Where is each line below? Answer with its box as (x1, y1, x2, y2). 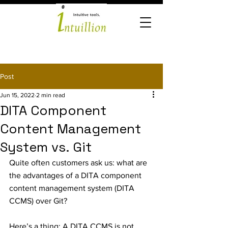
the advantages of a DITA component (9, 171, 144, 180)
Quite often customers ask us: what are (9, 158, 149, 167)
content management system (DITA (9, 184, 136, 192)
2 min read (36, 92, 65, 99)
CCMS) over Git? (9, 196, 69, 205)
